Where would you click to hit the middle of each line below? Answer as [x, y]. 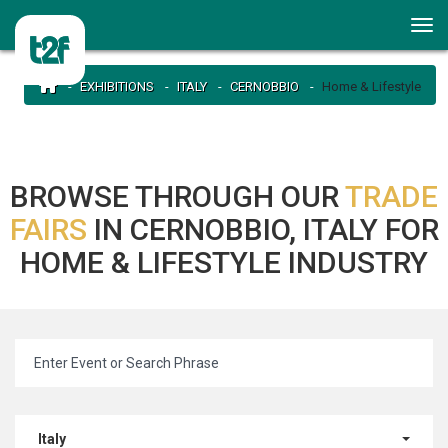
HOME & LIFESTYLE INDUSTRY [224, 262]
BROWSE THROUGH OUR [177, 196]
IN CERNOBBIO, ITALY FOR [266, 229]
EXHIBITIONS [117, 86]
